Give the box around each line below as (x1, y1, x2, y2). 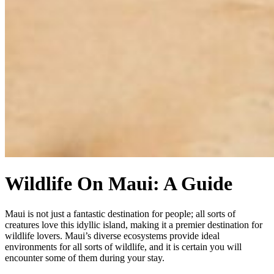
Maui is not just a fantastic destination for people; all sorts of (5, 208, 235, 219)
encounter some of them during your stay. (5, 252, 165, 263)
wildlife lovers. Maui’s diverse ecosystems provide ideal (5, 230, 220, 241)
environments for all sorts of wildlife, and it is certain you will (5, 241, 242, 252)
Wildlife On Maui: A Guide (5, 172, 232, 195)
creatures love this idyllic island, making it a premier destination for (5, 219, 262, 230)
